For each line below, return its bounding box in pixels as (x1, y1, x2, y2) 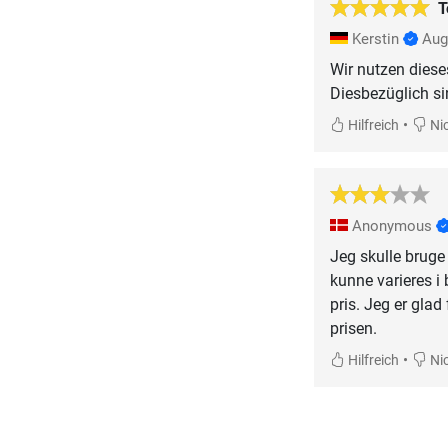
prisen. (329, 319, 377, 339)
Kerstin (347, 30, 403, 49)
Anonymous (347, 217, 436, 236)
